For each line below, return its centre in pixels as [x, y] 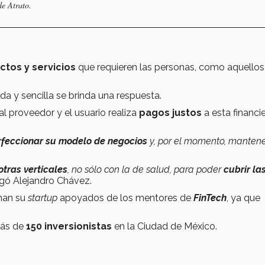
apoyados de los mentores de [124, 198]
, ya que [243, 198]
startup [43, 198]
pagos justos [172, 112]
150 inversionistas [69, 226]
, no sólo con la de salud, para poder [146, 169]
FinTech [210, 198]
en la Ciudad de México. [164, 226]
